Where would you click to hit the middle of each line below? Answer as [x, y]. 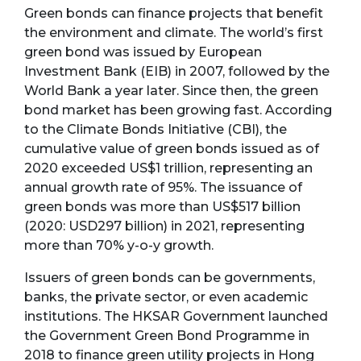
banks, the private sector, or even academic [166, 297]
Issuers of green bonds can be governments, [170, 278]
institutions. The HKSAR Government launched [176, 317]
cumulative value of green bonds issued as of [172, 149]
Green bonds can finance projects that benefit [174, 14]
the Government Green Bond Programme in [167, 336]
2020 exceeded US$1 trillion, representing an [168, 168]
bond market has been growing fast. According [178, 110]
